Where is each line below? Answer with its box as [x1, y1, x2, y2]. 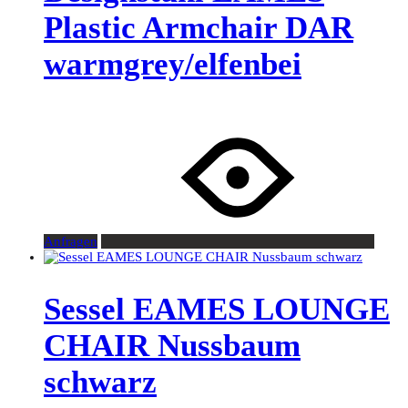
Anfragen [44, 234, 97, 250]
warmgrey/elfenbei [44, 46, 301, 83]
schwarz [44, 364, 157, 401]
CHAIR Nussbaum [44, 328, 301, 364]
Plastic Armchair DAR [44, 10, 353, 46]
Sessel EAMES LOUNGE [44, 291, 390, 328]
